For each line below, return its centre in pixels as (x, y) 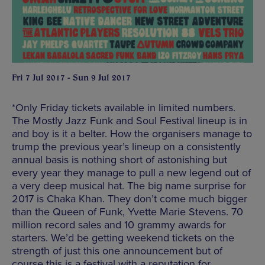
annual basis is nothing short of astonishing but (119, 160)
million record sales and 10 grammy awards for (119, 225)
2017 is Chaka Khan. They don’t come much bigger (130, 199)
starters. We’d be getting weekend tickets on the (123, 238)
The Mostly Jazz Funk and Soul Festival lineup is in (130, 121)
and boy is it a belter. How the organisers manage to (132, 134)
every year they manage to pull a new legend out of (131, 173)
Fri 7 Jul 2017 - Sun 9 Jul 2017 (71, 78)
